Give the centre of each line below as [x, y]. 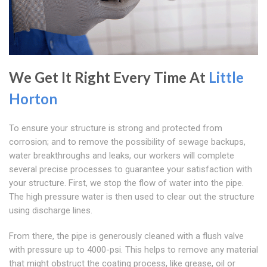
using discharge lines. [51, 211]
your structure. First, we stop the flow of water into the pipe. [126, 183]
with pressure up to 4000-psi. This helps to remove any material [133, 250]
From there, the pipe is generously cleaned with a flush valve [126, 236]
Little [226, 77]
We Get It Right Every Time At [109, 77]
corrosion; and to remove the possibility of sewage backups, [127, 142]
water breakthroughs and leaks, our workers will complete [122, 156]
